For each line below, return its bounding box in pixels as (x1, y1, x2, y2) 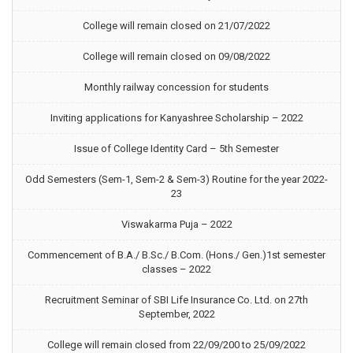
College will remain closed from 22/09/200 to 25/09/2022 (47, 339, 306, 351)
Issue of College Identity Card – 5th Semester (74, 143, 279, 154)
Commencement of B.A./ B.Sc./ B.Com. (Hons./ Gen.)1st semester (28, 249, 325, 261)
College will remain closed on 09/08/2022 (83, 50, 270, 62)
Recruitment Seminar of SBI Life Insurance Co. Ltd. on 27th (45, 294, 308, 306)
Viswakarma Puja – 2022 (121, 218, 232, 230)
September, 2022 (138, 308, 215, 320)
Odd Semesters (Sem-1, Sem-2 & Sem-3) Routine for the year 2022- (25, 173, 328, 185)
